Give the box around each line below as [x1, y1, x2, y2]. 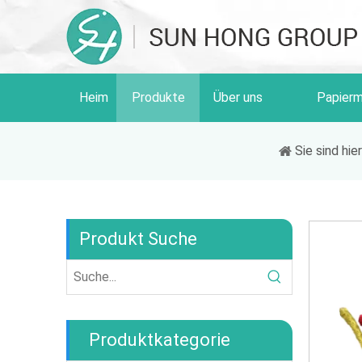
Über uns [213, 90, 263, 105]
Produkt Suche [79, 229, 197, 249]
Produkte [131, 90, 185, 105]
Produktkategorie [89, 330, 230, 350]
